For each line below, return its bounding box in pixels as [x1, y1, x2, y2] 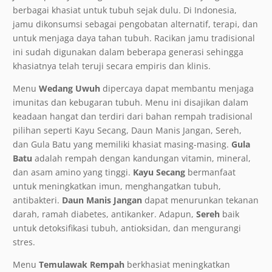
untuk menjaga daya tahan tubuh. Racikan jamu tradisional [13, 32, 255, 44]
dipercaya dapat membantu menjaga [100, 83, 254, 95]
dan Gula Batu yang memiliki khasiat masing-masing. [13, 138, 231, 151]
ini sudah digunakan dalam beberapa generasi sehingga [13, 46, 243, 58]
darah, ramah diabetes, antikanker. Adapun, [13, 208, 196, 220]
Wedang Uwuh [39, 83, 100, 95]
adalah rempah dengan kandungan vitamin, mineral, [32, 152, 251, 165]
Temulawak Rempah [39, 259, 124, 271]
